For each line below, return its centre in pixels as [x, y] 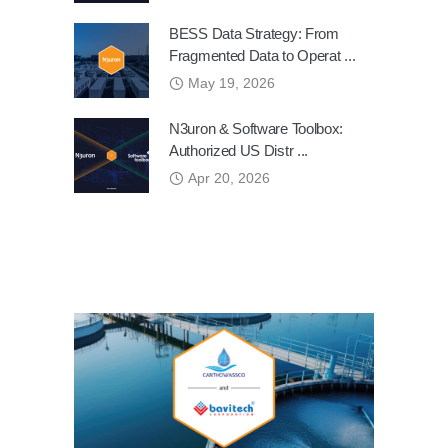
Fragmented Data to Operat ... [262, 56]
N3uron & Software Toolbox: [256, 129]
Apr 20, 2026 [229, 178]
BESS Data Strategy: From [254, 34]
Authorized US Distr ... [239, 151]
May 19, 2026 [231, 83]
